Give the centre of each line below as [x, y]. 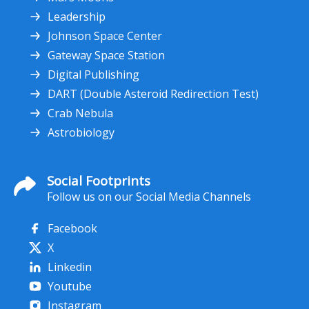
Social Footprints [99, 180]
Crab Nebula [80, 113]
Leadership [77, 17]
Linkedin [70, 267]
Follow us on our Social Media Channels [149, 197]
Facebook [72, 228]
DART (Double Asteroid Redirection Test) [153, 94]
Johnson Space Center [105, 36]
